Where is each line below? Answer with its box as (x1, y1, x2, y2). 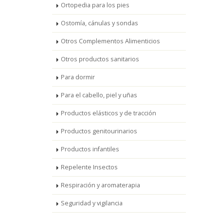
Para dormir (61, 73, 95, 81)
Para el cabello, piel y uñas (61, 91, 137, 99)
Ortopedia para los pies (61, 1, 129, 9)
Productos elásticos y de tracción (61, 109, 156, 117)
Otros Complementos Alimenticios (61, 37, 160, 45)
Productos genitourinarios (61, 127, 137, 135)
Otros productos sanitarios (61, 55, 139, 63)
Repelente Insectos (61, 163, 118, 171)
